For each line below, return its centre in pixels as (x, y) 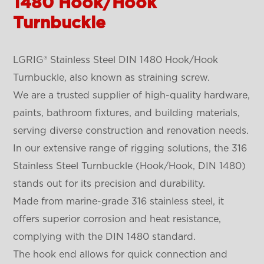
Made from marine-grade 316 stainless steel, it (119, 201)
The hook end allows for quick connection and (121, 254)
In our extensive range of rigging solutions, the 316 (130, 148)
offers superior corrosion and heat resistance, (117, 219)
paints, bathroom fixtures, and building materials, (127, 113)
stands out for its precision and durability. (109, 184)
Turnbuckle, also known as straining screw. (112, 77)
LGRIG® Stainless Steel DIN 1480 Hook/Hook (116, 60)
